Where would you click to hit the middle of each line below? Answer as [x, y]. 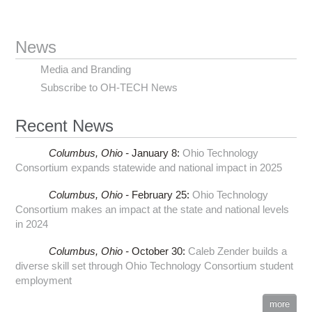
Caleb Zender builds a [237, 251]
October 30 [157, 251]
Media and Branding [86, 69]
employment [44, 280]
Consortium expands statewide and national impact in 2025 [149, 167]
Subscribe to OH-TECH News [109, 87]
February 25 [159, 194]
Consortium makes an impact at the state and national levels [153, 209]
